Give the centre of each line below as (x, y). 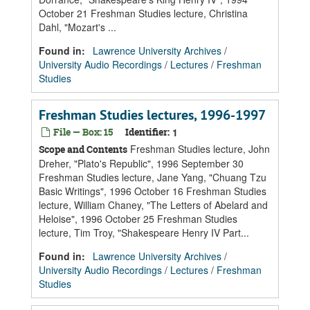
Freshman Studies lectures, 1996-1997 (152, 115)
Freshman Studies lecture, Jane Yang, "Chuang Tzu (153, 177)
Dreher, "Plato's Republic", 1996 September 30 (141, 163)
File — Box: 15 (82, 132)
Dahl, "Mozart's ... (77, 27)
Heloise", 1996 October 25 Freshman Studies (138, 219)
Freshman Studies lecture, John (199, 149)
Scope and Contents (83, 149)
